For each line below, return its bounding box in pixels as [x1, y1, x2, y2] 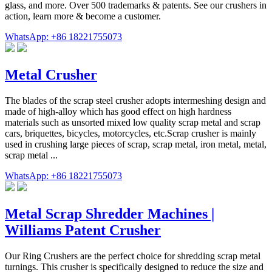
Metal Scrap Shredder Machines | [5, 206, 214, 222]
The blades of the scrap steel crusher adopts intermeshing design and [5, 95, 266, 106]
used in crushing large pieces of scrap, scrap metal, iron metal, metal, [5, 139, 267, 150]
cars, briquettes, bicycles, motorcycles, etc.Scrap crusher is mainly [5, 128, 256, 139]
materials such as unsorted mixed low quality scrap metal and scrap [5, 117, 260, 128]
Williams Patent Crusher [5, 222, 161, 239]
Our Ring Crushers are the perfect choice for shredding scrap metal [5, 251, 260, 262]
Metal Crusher [5, 67, 97, 83]
